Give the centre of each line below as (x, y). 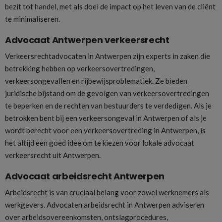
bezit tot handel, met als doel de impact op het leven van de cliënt (110, 7)
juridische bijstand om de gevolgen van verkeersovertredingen (107, 93)
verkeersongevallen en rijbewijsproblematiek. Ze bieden (96, 81)
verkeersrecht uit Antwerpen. (53, 155)
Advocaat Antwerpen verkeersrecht (87, 40)
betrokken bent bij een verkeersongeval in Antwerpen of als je (106, 118)
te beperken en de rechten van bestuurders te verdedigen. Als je (108, 106)
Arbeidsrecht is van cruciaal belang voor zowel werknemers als (107, 192)
